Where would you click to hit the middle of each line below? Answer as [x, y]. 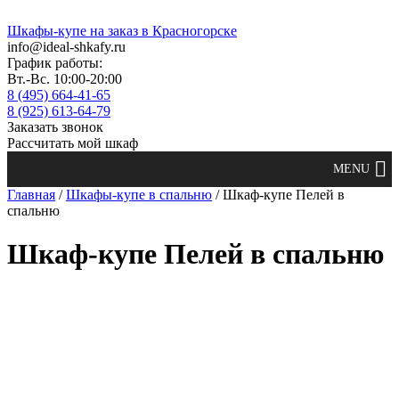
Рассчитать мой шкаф [73, 143]
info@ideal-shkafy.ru [66, 47]
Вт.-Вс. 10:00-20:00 [65, 79]
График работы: [55, 63]
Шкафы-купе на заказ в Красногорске [122, 31]
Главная [31, 195]
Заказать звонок [55, 127]
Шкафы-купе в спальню [139, 195]
